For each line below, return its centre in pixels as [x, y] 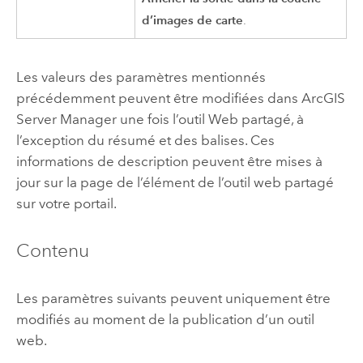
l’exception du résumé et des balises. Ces [145, 140]
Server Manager [66, 119]
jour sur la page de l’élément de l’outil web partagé [175, 182]
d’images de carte [193, 19]
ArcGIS [323, 98]
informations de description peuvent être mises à [169, 161]
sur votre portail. [66, 203]
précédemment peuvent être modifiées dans [158, 98]
